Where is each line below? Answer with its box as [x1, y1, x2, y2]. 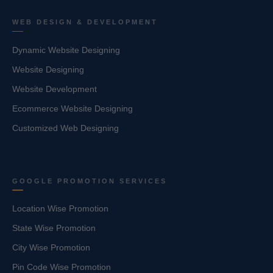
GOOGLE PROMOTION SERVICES [12, 177, 167, 185]
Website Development [12, 83, 97, 94]
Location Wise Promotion [12, 204, 108, 214]
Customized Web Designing [12, 122, 119, 133]
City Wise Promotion [12, 243, 90, 253]
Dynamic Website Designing [12, 44, 120, 55]
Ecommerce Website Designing [12, 103, 133, 113]
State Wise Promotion [12, 223, 96, 233]
